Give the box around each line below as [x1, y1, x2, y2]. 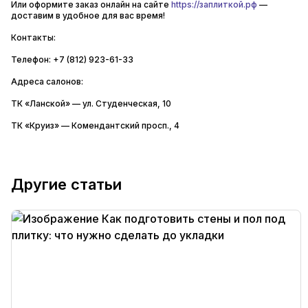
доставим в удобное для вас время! [11, 10, 165, 21]
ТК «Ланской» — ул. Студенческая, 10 [11, 98, 171, 109]
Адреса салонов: [11, 76, 83, 87]
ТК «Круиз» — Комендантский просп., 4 [11, 120, 179, 131]
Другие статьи [11, 175, 122, 193]
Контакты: [11, 32, 56, 43]
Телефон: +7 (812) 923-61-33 [11, 54, 133, 65]
